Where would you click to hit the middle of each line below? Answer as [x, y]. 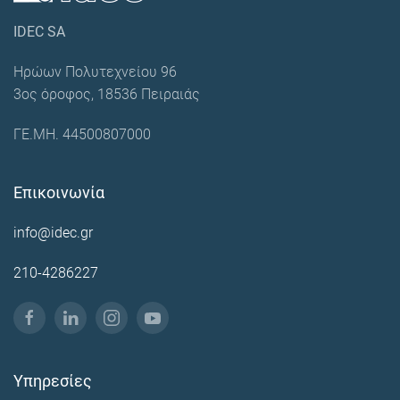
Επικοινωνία [59, 193]
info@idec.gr [53, 233]
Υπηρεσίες [53, 381]
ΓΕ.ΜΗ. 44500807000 [82, 135]
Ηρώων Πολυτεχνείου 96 [95, 72]
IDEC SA [39, 32]
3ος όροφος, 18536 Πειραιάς [107, 95]
